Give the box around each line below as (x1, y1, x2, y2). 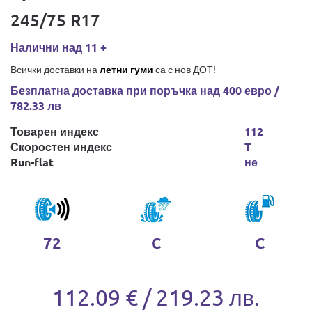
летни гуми (100, 63, 153, 75)
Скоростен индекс (10, 139, 112, 154)
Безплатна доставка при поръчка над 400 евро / (10, 83, 279, 97)
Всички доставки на (10, 63, 100, 75)
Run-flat (10, 155, 54, 169)
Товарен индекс (10, 124, 99, 139)
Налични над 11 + (10, 40, 107, 54)
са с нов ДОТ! (153, 63, 216, 75)
